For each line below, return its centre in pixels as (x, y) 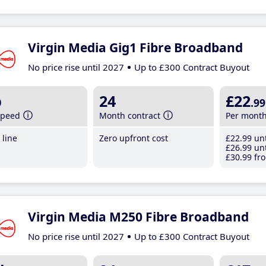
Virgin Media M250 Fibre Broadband (138, 217)
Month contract (130, 115)
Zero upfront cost (134, 138)
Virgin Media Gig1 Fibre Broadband (135, 47)
